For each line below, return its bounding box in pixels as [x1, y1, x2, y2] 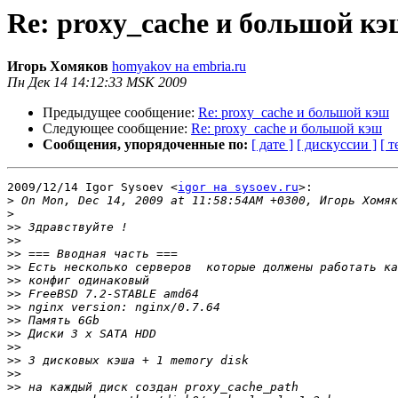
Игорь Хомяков [7, 59, 108, 75]
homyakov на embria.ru [112, 59, 246, 75]
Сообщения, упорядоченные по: [43, 137, 248, 153]
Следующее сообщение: [43, 121, 191, 137]
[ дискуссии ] [297, 137, 377, 153]
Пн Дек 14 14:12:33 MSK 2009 [7, 75, 187, 91]
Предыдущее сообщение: [43, 105, 198, 121]
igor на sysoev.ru [178, 180, 298, 195]
